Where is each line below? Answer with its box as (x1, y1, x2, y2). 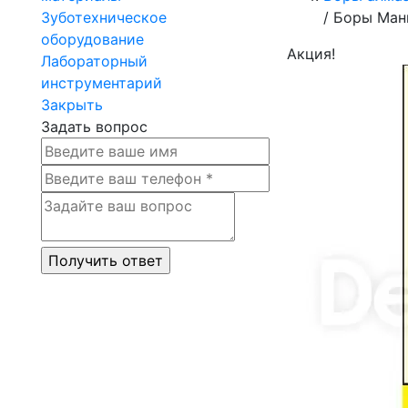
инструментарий (41, 74, 162, 93)
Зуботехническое (41, 8, 167, 27)
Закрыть (41, 96, 103, 115)
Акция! (287, 45, 335, 64)
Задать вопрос (41, 117, 148, 137)
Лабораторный (41, 52, 148, 71)
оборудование (41, 30, 144, 49)
